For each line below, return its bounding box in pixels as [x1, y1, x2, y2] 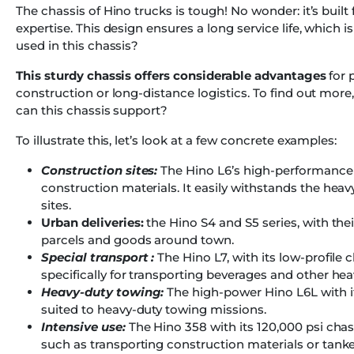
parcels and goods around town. [41, 232, 235, 248]
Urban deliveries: [41, 215, 144, 231]
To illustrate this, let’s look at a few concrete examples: [16, 133, 337, 149]
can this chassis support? [16, 103, 168, 119]
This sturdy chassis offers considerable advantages [16, 68, 326, 84]
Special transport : [41, 250, 155, 265]
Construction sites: [41, 163, 158, 179]
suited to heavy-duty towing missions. [41, 302, 266, 318]
